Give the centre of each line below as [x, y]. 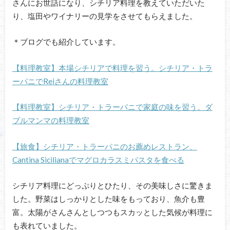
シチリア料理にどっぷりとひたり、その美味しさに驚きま [112, 186]
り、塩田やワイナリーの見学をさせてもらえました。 [104, 16]
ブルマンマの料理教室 [51, 120]
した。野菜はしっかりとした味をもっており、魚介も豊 [108, 199]
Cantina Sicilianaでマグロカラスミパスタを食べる [98, 159]
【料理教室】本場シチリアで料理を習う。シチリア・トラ [112, 68]
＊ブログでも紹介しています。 [66, 42]
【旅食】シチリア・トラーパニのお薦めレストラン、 [104, 146]
